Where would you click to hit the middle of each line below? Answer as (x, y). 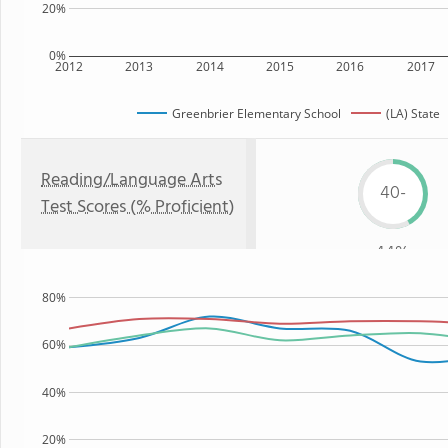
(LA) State (413, 113)
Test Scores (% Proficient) (138, 207)
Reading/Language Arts (131, 180)
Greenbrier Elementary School (256, 113)
